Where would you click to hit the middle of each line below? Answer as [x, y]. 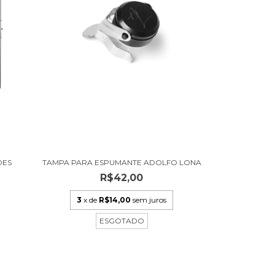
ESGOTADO [122, 221]
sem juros [150, 200]
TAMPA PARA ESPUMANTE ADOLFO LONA [122, 163]
